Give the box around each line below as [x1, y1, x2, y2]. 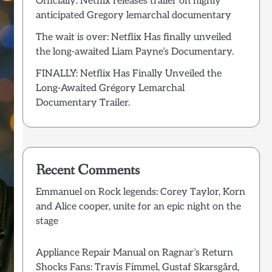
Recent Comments [35, 161, 140, 180]
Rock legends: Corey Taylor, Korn [98, 186, 245, 199]
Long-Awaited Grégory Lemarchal [35, 82, 185, 94]
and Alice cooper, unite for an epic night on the [35, 201, 241, 213]
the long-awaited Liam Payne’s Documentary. [35, 46, 234, 58]
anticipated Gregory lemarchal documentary [35, 9, 231, 21]
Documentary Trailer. [35, 97, 130, 109]
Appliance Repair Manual [35, 247, 146, 259]
